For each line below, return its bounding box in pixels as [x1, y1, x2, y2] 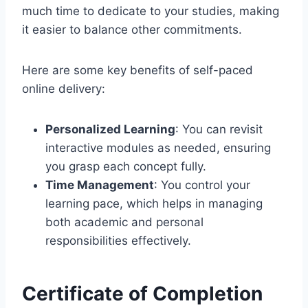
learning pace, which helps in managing [45, 196, 263, 210]
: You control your [154, 177, 250, 192]
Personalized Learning [45, 122, 175, 136]
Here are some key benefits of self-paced [22, 63, 253, 77]
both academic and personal [45, 214, 203, 229]
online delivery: [22, 81, 105, 96]
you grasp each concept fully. [45, 159, 206, 173]
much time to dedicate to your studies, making [22, 3, 279, 18]
